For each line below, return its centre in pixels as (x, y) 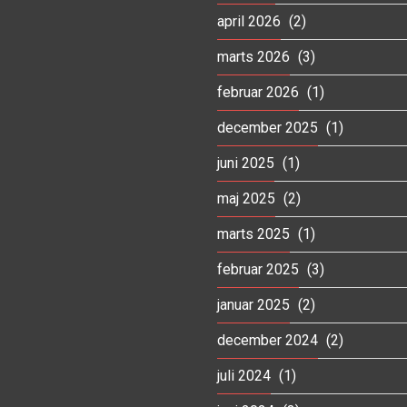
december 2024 (268, 340)
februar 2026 (258, 92)
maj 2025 (246, 198)
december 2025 (268, 127)
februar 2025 (258, 269)
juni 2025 (246, 163)
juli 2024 (244, 375)
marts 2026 (253, 56)
